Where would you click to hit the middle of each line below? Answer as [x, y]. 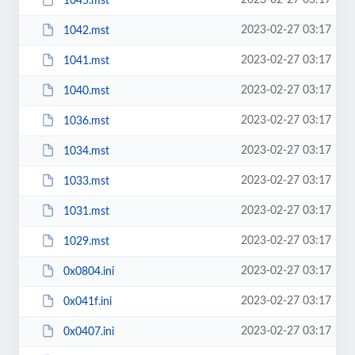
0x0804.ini [88, 271]
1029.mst [86, 241]
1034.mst [86, 151]
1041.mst [86, 61]
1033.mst [86, 181]
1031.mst [86, 211]
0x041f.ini [87, 302]
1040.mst [86, 91]
